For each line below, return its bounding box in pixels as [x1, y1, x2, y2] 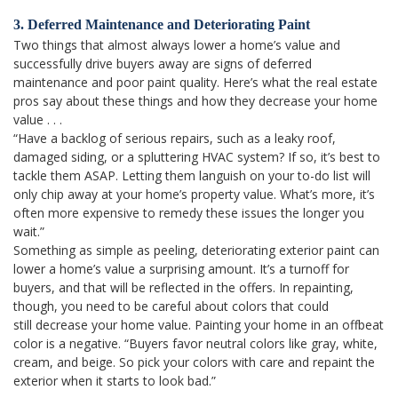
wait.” [13, 223, 44, 240]
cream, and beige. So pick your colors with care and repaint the [13, 354, 375, 370]
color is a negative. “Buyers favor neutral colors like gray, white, [13, 335, 378, 352]
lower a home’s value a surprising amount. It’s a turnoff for [13, 260, 349, 277]
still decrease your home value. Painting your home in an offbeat [13, 316, 384, 333]
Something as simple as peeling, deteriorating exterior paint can [13, 242, 379, 259]
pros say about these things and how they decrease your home [13, 92, 378, 109]
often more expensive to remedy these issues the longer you [13, 204, 364, 221]
